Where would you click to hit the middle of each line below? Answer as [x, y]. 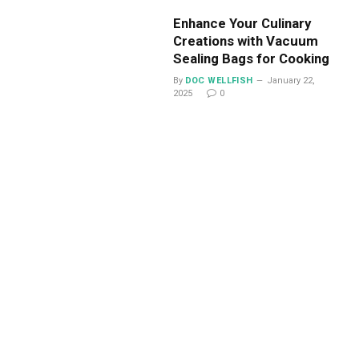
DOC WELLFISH [219, 81]
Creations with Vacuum [245, 41]
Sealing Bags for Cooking [251, 59]
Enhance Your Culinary [242, 24]
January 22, [290, 81]
